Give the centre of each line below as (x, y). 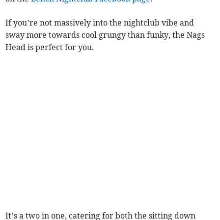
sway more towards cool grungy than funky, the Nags (105, 35)
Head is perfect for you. (52, 47)
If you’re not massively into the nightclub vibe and (100, 23)
